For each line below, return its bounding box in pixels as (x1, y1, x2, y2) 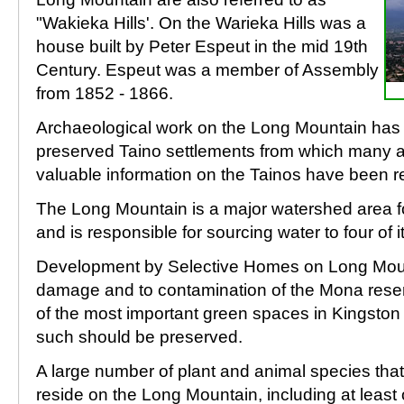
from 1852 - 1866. (36, 84, 173, 103)
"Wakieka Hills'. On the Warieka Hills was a (36, 14, 366, 32)
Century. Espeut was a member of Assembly (36, 60, 379, 79)
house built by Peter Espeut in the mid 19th (36, 37, 368, 56)
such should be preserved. (36, 327, 243, 346)
